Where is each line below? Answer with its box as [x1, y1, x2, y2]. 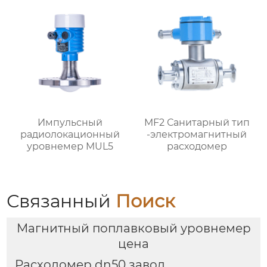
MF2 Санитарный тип [144, 116, 250, 128]
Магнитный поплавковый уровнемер [16, 221, 251, 235]
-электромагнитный [147, 128, 247, 140]
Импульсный [38, 116, 103, 128]
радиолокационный [20, 128, 120, 140]
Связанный [7, 190, 116, 213]
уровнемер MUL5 [27, 140, 114, 152]
